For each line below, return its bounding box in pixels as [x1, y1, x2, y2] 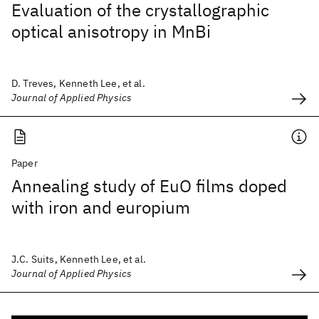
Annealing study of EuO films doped [11, 174, 287, 197]
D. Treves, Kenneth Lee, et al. [11, 77, 145, 90]
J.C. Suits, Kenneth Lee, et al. [11, 253, 146, 266]
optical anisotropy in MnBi [11, 20, 211, 43]
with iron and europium [11, 196, 190, 219]
